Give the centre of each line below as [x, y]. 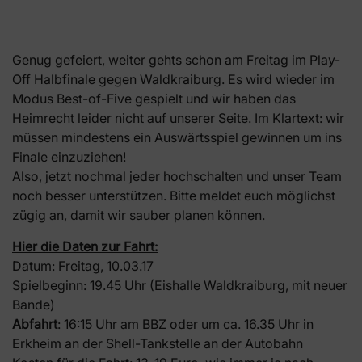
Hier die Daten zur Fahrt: [85, 246]
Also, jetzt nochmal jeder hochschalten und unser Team [177, 177]
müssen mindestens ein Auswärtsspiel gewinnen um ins [177, 138]
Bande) [34, 304]
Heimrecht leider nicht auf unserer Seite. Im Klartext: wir [178, 118]
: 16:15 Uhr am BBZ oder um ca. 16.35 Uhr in [185, 324]
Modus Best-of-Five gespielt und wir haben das [154, 99]
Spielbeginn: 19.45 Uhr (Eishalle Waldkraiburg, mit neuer [180, 285]
